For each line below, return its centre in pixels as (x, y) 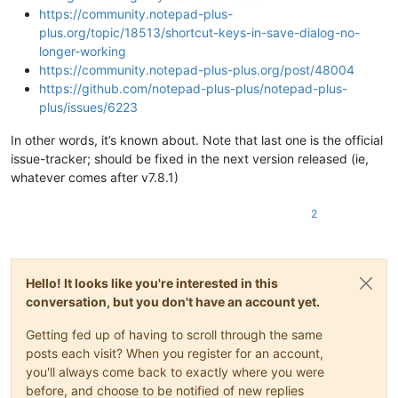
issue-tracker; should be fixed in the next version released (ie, (190, 158)
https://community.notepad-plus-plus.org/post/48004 (197, 69)
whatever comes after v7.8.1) (95, 177)
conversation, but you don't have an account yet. (173, 301)
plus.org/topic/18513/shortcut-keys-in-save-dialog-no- (199, 32)
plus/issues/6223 (88, 107)
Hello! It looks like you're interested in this (152, 283)
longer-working (83, 51)
